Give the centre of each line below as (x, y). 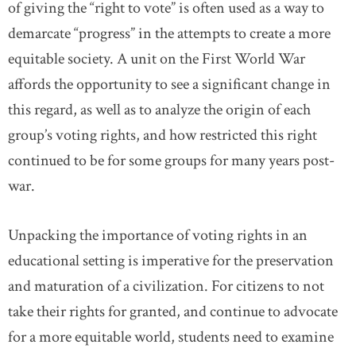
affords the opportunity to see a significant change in (169, 84)
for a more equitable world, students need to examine (171, 337)
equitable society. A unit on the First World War (157, 59)
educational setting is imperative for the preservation (171, 261)
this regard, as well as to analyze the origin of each (159, 110)
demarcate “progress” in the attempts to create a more (169, 33)
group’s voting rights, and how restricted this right (163, 135)
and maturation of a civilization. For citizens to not (166, 286)
